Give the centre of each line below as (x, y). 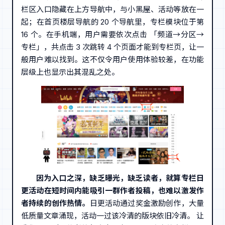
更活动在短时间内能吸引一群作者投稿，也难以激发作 (113, 190)
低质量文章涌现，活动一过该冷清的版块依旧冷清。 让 (113, 215)
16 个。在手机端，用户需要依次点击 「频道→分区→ (113, 34)
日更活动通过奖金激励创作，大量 (147, 203)
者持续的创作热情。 (55, 203)
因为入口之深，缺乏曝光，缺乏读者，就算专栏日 (120, 178)
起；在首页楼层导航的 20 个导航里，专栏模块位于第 (113, 22)
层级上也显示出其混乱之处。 (70, 72)
